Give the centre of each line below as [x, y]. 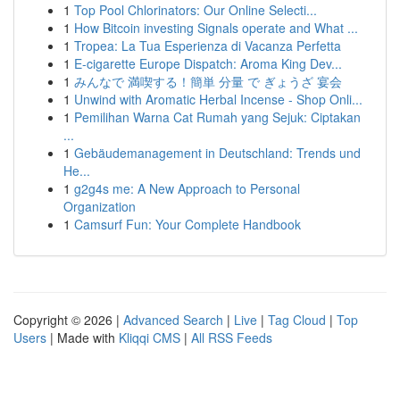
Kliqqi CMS [150, 337]
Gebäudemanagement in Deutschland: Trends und [217, 153]
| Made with [83, 337]
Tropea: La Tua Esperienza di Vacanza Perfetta [208, 46]
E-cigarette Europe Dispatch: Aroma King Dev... [208, 63]
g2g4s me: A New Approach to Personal [187, 188]
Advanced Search [173, 320]
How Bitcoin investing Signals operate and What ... [216, 28]
